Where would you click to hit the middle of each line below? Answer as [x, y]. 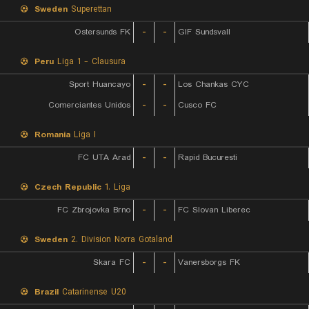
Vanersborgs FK [209, 262]
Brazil [47, 292]
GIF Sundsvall [204, 32]
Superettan [90, 9]
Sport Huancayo [100, 84]
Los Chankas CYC [213, 84]
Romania [52, 135]
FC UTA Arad [104, 158]
